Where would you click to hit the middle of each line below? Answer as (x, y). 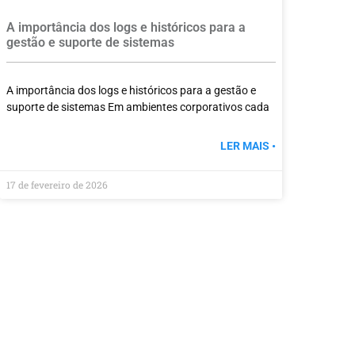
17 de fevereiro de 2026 (57, 185)
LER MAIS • (248, 146)
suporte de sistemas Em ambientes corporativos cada (138, 107)
